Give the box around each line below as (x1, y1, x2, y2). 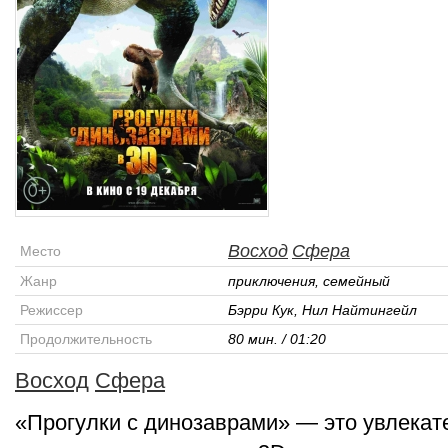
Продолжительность (20, 331, 152, 347)
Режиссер (20, 302, 83, 318)
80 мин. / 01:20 (228, 331, 326, 347)
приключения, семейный (228, 273, 390, 289)
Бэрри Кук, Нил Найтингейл (228, 302, 417, 318)
